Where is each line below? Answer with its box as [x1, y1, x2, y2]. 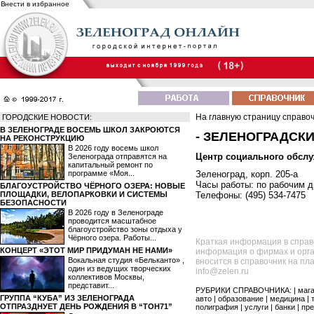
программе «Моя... [68, 169, 135, 177]
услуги [245, 303, 268, 312]
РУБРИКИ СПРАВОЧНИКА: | [196, 286, 298, 295]
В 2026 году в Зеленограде [68, 208, 163, 217]
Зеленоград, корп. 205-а [196, 169, 298, 180]
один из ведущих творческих [68, 264, 171, 273]
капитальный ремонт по [68, 161, 153, 169]
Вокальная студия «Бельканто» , [68, 256, 184, 264]
